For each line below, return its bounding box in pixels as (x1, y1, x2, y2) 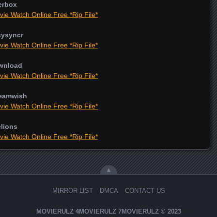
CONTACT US (124, 186, 165, 194)
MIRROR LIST (52, 186, 93, 194)
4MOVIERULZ (75, 208, 116, 215)
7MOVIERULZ (118, 208, 159, 215)
